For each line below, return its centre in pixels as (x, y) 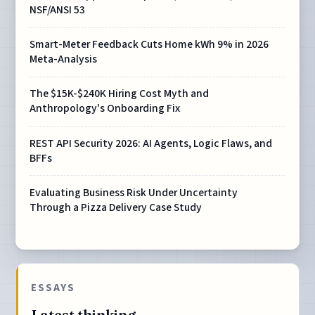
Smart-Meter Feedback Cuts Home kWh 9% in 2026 (149, 45)
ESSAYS (53, 287)
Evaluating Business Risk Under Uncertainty (134, 192)
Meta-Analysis (64, 59)
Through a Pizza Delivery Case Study (116, 207)
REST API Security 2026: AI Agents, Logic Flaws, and (151, 143)
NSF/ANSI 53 (58, 10)
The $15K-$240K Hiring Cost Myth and (120, 94)
